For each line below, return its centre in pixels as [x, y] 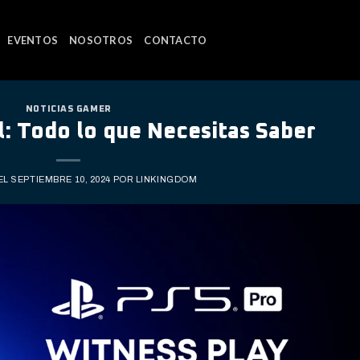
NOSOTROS [101, 40]
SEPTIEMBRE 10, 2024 [61, 179]
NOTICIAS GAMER [68, 109]
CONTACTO [176, 40]
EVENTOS [33, 40]
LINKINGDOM [166, 179]
